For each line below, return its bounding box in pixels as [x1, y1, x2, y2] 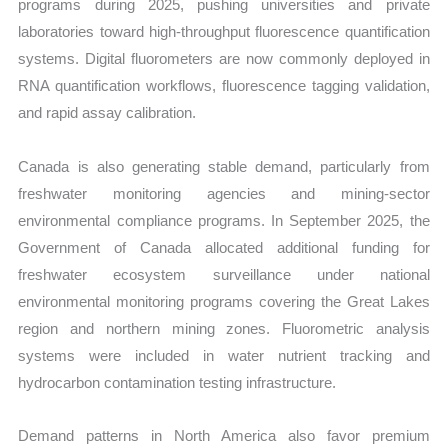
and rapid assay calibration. [18, 104, 197, 122]
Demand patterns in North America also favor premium [18, 426, 430, 444]
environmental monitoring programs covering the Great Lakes [18, 292, 430, 310]
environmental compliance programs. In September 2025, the [18, 211, 430, 229]
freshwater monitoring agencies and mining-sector [18, 184, 430, 202]
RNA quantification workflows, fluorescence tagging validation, [18, 77, 430, 95]
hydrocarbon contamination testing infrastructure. [18, 373, 337, 391]
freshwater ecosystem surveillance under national [18, 265, 430, 283]
